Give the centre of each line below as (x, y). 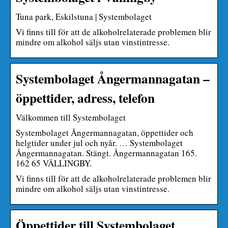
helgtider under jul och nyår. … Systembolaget (99, 142)
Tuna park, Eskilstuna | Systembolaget (84, 16)
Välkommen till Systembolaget (71, 117)
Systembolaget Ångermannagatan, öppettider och (105, 132)
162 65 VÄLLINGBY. (54, 163)
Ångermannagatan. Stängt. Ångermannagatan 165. (106, 153)
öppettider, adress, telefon (85, 97)
